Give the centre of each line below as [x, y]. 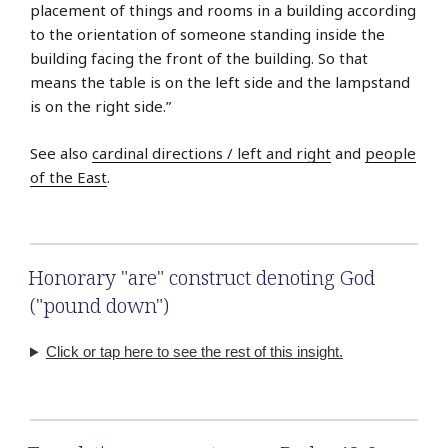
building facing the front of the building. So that [199, 58]
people [390, 152]
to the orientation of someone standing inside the [207, 34]
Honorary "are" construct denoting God [201, 278]
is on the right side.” [100, 106]
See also [61, 152]
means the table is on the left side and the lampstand [220, 82]
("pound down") [99, 306]
